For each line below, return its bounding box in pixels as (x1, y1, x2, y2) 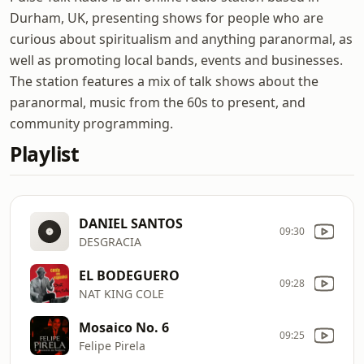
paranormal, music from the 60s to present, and (10, 93, 305, 111)
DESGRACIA (79, 233, 141, 249)
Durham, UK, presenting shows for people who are (10, 9, 323, 27)
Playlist (10, 141, 80, 167)
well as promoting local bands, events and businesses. (10, 51, 343, 69)
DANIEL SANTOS (79, 214, 183, 232)
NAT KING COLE (79, 285, 164, 301)
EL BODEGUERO (79, 266, 180, 284)
